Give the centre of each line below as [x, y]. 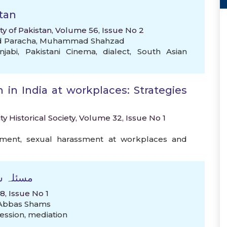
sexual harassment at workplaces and [107, 139]
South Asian [162, 51]
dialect [117, 51]
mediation [48, 215]
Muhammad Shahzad [82, 41]
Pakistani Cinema [60, 51]
